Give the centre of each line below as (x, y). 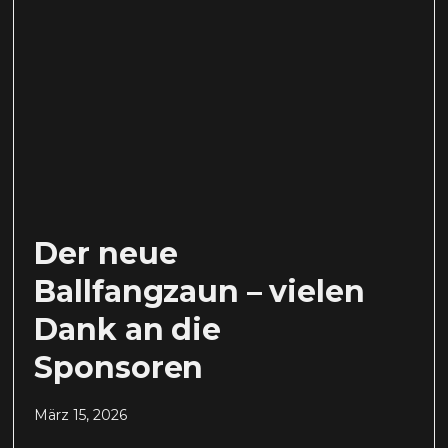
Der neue (106, 253)
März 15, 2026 (81, 414)
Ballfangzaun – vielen (199, 291)
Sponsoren (119, 367)
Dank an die (128, 329)
